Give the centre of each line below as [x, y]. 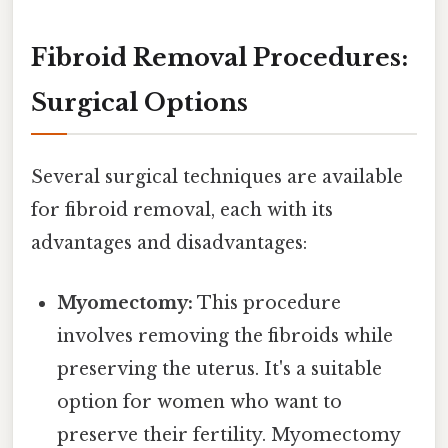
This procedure [267, 302]
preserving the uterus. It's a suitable [220, 368]
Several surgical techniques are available [217, 177]
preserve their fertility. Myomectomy [229, 434]
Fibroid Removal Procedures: [219, 58]
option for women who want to [200, 401]
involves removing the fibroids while [225, 335]
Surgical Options [139, 103]
